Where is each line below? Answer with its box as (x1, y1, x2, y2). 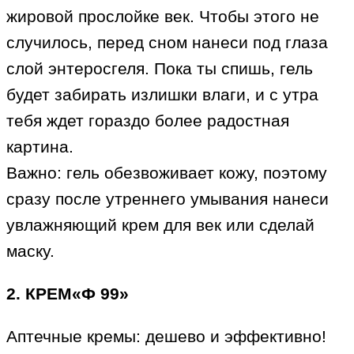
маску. (6, 242, 55, 261)
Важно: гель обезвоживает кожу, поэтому (6, 164, 327, 183)
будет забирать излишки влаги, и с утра (6, 85, 318, 104)
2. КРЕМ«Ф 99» (6, 284, 129, 303)
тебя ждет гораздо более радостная (6, 111, 289, 130)
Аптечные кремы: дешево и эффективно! (6, 327, 326, 346)
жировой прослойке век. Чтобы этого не (6, 7, 319, 26)
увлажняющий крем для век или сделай (6, 216, 314, 235)
